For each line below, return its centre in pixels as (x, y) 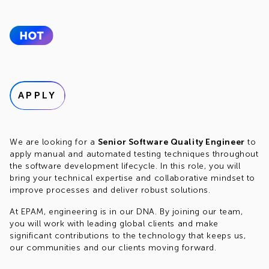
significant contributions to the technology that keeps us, (128, 236)
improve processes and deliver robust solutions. (110, 190)
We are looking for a (54, 142)
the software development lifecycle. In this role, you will (125, 166)
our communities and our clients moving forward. (113, 248)
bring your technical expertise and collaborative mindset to (133, 178)
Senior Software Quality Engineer (171, 142)
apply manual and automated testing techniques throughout (134, 154)
